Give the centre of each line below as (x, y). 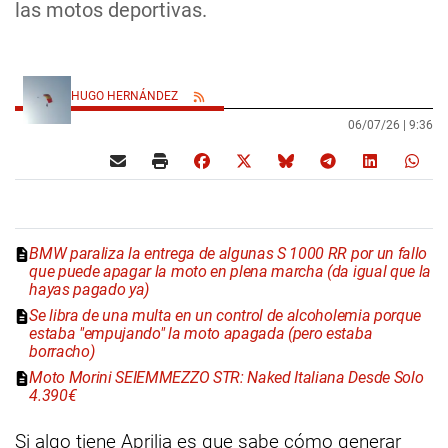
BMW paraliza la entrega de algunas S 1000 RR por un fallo (228, 254)
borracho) (62, 352)
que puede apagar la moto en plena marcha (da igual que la (230, 272)
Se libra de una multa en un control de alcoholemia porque (225, 316)
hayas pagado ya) (89, 290)
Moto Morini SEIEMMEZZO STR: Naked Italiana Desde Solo (226, 378)
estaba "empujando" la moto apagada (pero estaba (201, 334)
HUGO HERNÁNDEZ (126, 96)
